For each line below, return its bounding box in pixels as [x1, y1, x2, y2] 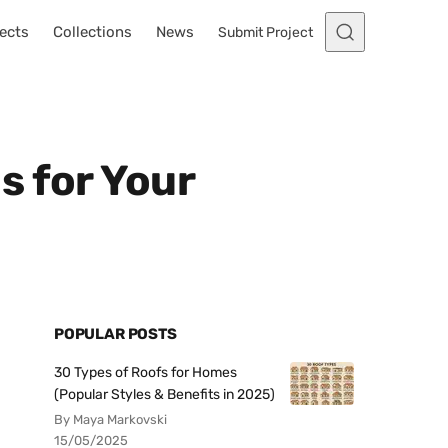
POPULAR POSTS [54, 325, 177, 343]
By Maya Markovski [54, 412, 167, 427]
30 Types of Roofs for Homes [54, 364, 237, 381]
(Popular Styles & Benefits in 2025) [54, 386, 275, 403]
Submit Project [218, 23, 313, 41]
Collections [53, 23, 132, 41]
